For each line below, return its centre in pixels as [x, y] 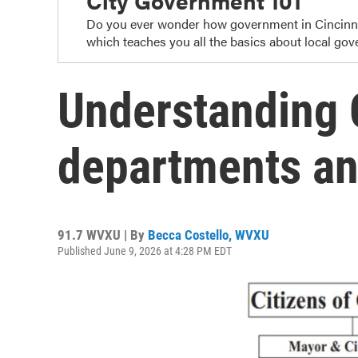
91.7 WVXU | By [103, 235]
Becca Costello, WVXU [209, 235]
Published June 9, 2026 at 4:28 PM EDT [145, 251]
